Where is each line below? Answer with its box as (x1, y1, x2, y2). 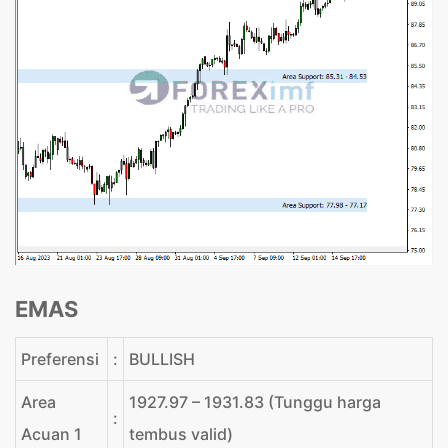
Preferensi (21, 348, 99, 369)
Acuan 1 (21, 423, 82, 444)
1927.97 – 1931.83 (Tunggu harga (129, 391, 381, 412)
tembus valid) (129, 423, 233, 444)
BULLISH (129, 348, 195, 369)
